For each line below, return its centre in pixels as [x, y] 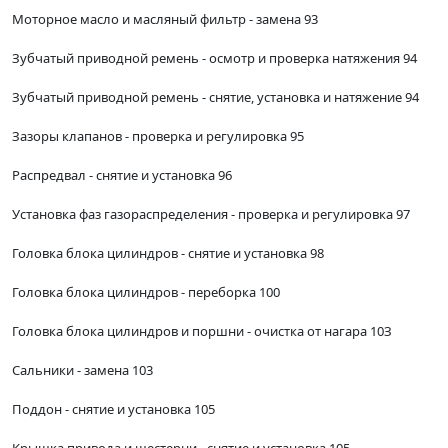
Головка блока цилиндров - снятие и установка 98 [168, 253]
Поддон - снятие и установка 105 [113, 409]
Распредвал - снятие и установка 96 [122, 175]
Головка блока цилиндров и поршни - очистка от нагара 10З [202, 331]
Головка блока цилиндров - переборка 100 [146, 292]
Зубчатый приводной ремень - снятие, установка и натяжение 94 [215, 97]
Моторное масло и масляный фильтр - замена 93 [165, 19]
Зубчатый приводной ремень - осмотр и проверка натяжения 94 [214, 58]
